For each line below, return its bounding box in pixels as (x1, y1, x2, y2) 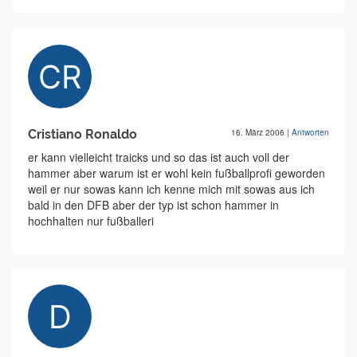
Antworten (292, 127, 329, 138)
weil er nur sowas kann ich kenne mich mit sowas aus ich (28, 181, 315, 197)
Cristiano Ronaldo (28, 127, 137, 142)
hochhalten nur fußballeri (28, 213, 154, 229)
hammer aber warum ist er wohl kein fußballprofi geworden (28, 165, 325, 181)
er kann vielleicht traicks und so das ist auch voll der (28, 149, 289, 165)
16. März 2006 (231, 127, 287, 138)
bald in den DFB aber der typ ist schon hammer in (28, 197, 279, 213)
